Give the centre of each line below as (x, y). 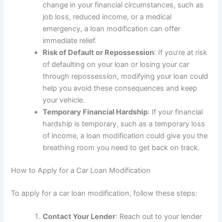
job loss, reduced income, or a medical (107, 17)
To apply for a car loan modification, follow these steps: (104, 194)
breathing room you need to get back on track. (121, 148)
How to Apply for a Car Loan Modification (81, 171)
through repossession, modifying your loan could (126, 77)
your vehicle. (64, 100)
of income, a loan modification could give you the (125, 136)
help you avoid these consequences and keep (120, 88)
